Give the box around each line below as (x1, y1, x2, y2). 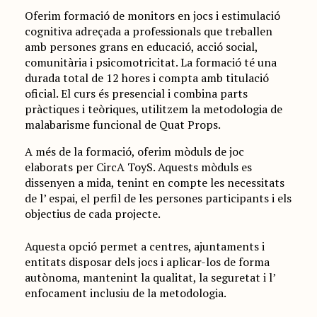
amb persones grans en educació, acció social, (24, 39, 258, 54)
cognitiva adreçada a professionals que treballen (24, 23, 272, 39)
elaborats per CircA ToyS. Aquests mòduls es (24, 159, 252, 175)
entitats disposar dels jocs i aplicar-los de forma (24, 254, 270, 270)
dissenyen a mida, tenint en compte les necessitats (24, 175, 284, 190)
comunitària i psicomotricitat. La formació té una (24, 54, 277, 70)
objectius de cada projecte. (24, 206, 161, 221)
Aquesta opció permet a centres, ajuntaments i (24, 238, 265, 254)
